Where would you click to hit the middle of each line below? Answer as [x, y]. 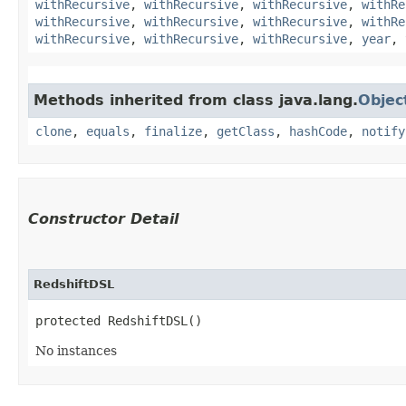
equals [108, 131]
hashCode [318, 131]
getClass [246, 131]
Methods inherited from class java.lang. [196, 100]
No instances [76, 350]
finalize [173, 131]
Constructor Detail [103, 218]
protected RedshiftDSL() [119, 320]
